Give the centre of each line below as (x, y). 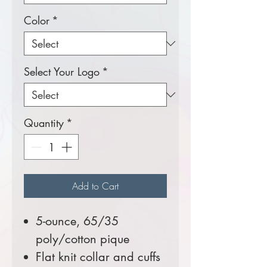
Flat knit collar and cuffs (98, 257)
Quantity (44, 123)
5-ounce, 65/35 (77, 221)
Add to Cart (95, 186)
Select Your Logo (62, 72)
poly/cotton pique (83, 239)
